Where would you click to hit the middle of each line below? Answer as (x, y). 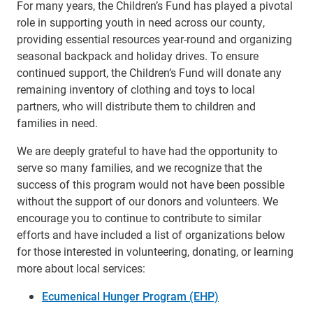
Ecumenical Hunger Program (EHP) (130, 296)
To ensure (234, 56)
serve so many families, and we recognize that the (139, 167)
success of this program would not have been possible (151, 184)
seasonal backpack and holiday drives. (114, 56)
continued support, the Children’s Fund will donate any (149, 72)
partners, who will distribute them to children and (136, 106)
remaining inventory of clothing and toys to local (136, 89)
